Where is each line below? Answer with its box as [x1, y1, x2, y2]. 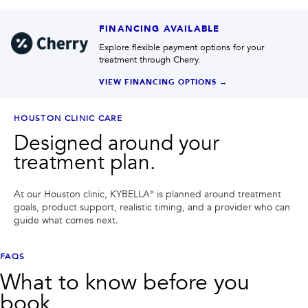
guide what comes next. [14, 214, 118, 227]
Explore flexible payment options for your [99, 41, 264, 54]
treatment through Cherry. [99, 54, 201, 66]
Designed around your [14, 129, 219, 157]
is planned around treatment [154, 188, 281, 201]
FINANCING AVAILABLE [99, 23, 220, 35]
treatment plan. [14, 148, 155, 177]
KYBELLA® [110, 188, 154, 201]
